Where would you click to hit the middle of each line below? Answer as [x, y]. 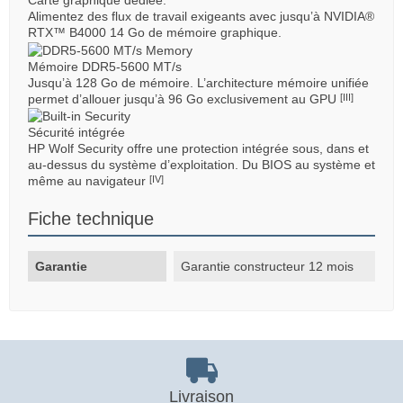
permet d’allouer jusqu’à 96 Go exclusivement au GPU [184, 99]
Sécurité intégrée [76, 133]
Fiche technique [91, 219]
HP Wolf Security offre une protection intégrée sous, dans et [198, 149]
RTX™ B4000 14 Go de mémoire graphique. [155, 33]
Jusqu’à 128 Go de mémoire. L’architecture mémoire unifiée [198, 82]
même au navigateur [89, 181]
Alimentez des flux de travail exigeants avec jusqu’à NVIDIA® [201, 17]
